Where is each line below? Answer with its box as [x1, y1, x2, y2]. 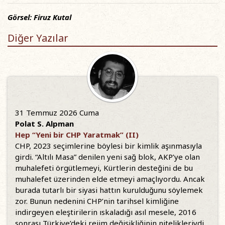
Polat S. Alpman [15, 119, 74, 129]
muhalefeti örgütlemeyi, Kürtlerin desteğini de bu [15, 163, 193, 173]
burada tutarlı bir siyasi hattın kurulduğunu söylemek [15, 185, 203, 195]
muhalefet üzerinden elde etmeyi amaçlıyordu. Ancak [15, 174, 205, 184]
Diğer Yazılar [8, 31, 68, 45]
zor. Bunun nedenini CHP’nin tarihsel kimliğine [15, 196, 179, 206]
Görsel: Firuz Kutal [8, 12, 71, 23]
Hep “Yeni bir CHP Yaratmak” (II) [15, 130, 139, 140]
